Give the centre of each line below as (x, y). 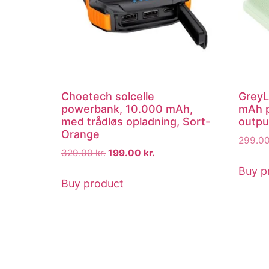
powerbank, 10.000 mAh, (127, 109)
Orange (80, 134)
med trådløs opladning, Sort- (136, 122)
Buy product (92, 183)
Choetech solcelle (108, 97)
